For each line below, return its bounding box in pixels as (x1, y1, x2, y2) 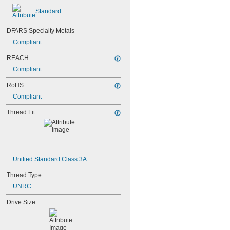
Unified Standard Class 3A (13, 156, 87, 163)
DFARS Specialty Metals (7, 27, 74, 34)
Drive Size (7, 199, 35, 206)
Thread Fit (7, 109, 35, 116)
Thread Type (7, 171, 42, 179)
